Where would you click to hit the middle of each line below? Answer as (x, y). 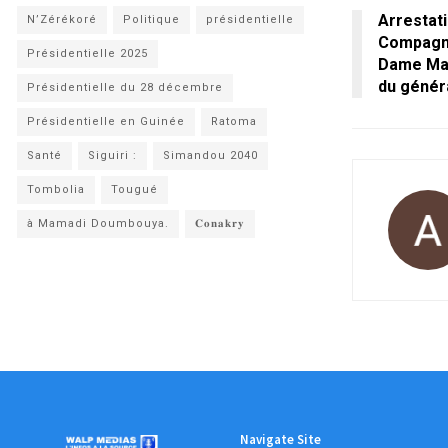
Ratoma (234, 121)
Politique (151, 19)
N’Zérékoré (62, 19)
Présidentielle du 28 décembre (125, 87)
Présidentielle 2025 (87, 53)
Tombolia (56, 189)
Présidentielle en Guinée (106, 121)
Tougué (134, 189)
